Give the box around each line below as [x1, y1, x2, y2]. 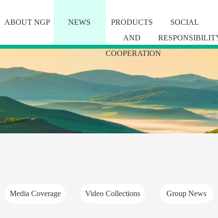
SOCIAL [170, 18, 199, 26]
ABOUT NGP [4, 18, 50, 26]
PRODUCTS [111, 18, 153, 26]
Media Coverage [10, 189, 61, 198]
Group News [166, 189, 206, 198]
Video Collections [85, 189, 140, 198]
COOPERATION [106, 49, 162, 57]
